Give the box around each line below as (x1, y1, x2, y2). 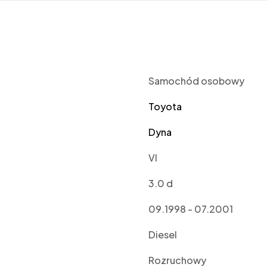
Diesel (148, 228, 178, 241)
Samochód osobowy (148, 74, 245, 88)
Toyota (148, 100, 182, 113)
